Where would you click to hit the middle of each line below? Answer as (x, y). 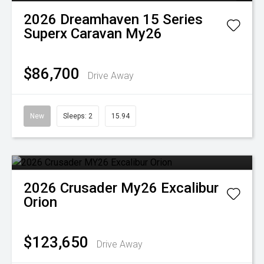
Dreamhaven (100, 19)
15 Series (173, 19)
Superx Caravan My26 (93, 34)
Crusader (89, 188)
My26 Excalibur (170, 188)
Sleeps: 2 (78, 116)
